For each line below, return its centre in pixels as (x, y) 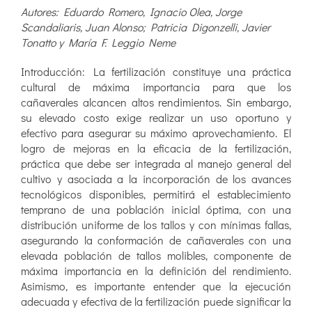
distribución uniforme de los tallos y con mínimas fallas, (156, 225)
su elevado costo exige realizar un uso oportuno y (156, 118)
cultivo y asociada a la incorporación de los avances (156, 179)
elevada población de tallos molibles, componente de (156, 256)
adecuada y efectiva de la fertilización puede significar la (156, 302)
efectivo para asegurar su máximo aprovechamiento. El (156, 133)
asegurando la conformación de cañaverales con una (156, 240)
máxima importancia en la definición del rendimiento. (156, 271)
